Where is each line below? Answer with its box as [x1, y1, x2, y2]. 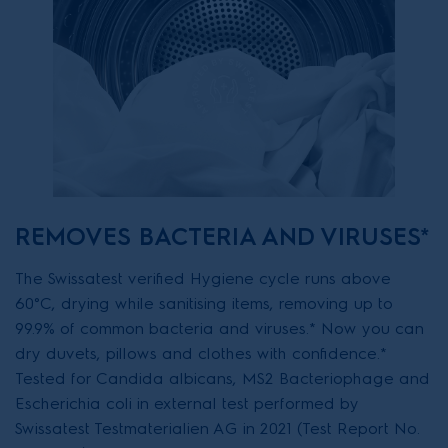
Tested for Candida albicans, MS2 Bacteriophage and [15, 369, 430, 388]
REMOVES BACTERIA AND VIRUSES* [15, 222, 430, 251]
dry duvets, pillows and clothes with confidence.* [15, 344, 387, 363]
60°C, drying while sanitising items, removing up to [15, 294, 393, 313]
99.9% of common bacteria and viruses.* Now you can [15, 319, 424, 338]
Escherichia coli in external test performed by [15, 394, 359, 413]
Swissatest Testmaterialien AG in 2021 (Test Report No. [15, 419, 420, 438]
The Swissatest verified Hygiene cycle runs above [15, 269, 391, 288]
